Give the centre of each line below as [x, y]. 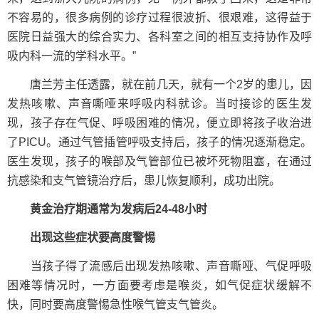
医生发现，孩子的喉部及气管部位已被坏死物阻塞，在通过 [159, 161]
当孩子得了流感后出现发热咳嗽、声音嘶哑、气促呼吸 [159, 266]
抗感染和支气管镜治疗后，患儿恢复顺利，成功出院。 [144, 181]
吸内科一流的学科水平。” [72, 56]
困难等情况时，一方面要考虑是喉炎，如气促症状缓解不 [159, 285]
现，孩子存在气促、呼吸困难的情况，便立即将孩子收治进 [159, 123]
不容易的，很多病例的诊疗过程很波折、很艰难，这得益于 [159, 17]
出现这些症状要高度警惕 [87, 237]
